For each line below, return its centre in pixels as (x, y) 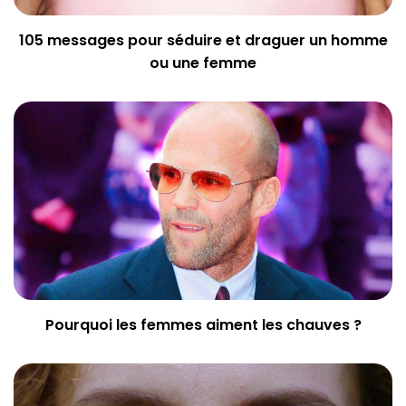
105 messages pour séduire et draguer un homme (203, 41)
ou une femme (203, 63)
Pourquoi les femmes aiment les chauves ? (203, 325)
